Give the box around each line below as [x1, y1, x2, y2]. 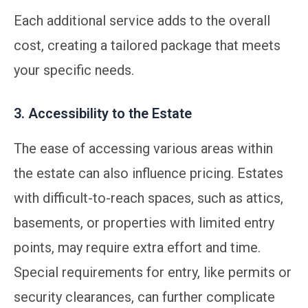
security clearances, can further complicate [14, 288, 275, 305]
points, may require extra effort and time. [14, 239, 261, 256]
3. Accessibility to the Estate [14, 104, 192, 122]
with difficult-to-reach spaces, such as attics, [14, 189, 283, 206]
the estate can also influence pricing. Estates [14, 164, 283, 181]
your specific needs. [14, 61, 134, 78]
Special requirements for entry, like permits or [14, 263, 291, 280]
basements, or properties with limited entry [14, 214, 274, 231]
